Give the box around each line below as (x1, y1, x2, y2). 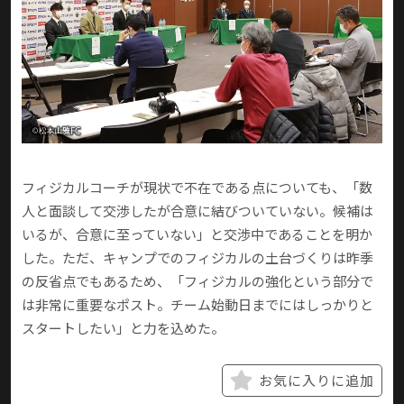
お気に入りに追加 (259, 371, 374, 390)
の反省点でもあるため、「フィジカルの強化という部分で (22, 271, 373, 291)
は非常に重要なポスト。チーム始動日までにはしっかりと (22, 295, 373, 315)
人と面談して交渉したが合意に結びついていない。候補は (22, 201, 373, 221)
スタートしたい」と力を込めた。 (22, 318, 225, 338)
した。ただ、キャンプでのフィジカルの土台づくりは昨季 (22, 248, 373, 268)
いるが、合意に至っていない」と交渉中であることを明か (22, 225, 372, 244)
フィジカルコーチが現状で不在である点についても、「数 (22, 178, 372, 197)
